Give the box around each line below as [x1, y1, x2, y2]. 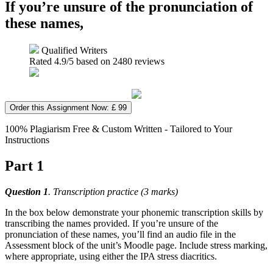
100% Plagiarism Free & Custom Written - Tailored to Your [5, 123, 232, 134]
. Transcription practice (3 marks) [48, 186, 178, 197]
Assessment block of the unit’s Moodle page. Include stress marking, [5, 239, 268, 250]
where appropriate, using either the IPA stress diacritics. [5, 250, 217, 261]
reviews [132, 55, 165, 66]
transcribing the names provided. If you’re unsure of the [5, 218, 218, 229]
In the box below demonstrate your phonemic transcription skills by [5, 207, 263, 218]
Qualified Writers [39, 44, 107, 55]
